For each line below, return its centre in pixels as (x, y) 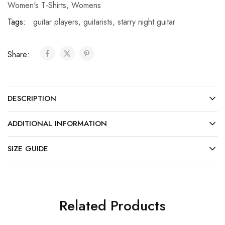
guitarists (98, 22)
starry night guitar (146, 22)
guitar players (56, 22)
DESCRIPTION (32, 99)
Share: (20, 55)
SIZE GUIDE (28, 149)
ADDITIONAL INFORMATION (57, 124)
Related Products (113, 206)
